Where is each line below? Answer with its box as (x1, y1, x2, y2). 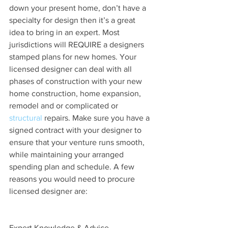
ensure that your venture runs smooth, (9, 137, 147, 147)
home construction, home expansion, (9, 89, 143, 98)
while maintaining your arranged (9, 150, 126, 159)
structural (9, 113, 42, 122)
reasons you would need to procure (9, 174, 137, 183)
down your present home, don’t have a (9, 3, 148, 12)
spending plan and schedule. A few (9, 162, 136, 171)
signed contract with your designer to (9, 125, 144, 134)
